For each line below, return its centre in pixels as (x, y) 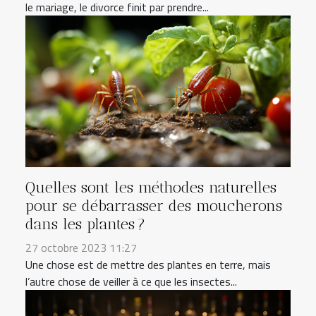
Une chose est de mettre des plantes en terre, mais (148, 265)
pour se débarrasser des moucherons (154, 206)
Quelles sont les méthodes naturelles (151, 188)
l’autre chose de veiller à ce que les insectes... (131, 282)
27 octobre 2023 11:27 (81, 248)
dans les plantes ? (85, 224)
